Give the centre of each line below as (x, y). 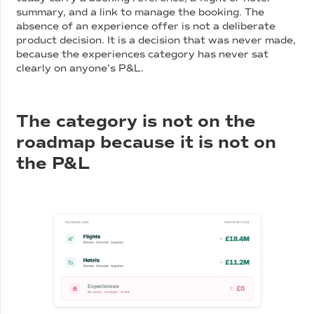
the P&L (53, 163)
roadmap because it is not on (146, 142)
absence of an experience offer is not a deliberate (146, 26)
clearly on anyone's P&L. (80, 68)
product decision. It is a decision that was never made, (156, 40)
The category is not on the (136, 121)
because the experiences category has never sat (143, 54)
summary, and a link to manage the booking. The (141, 12)
